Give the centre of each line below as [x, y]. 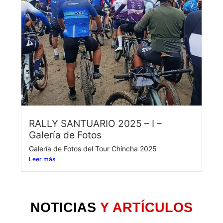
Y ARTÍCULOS [146, 208]
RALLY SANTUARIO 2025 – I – [95, 124]
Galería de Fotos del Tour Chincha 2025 [93, 149]
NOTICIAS [63, 208]
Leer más [42, 159]
